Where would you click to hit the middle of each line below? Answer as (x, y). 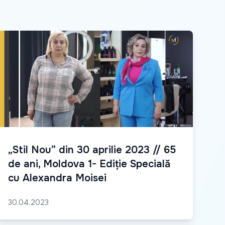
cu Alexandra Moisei (57, 178)
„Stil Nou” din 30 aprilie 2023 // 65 (92, 150)
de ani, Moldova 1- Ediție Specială (89, 164)
